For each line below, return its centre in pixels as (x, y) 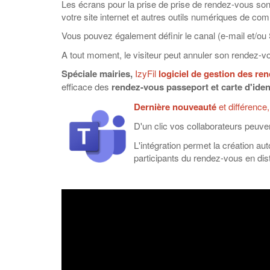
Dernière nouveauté (175, 106)
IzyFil (147, 73)
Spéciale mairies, (98, 74)
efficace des (86, 86)
